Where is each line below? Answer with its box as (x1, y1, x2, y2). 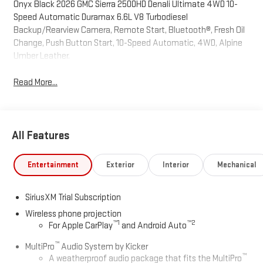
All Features (12, 129, 70, 143)
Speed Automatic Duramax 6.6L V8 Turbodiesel (13, 11, 188, 23)
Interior (163, 160, 189, 170)
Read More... (13, 76, 58, 88)
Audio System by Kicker (59, 241, 148, 252)
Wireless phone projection (25, 208, 122, 220)
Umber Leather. (13, 50, 70, 62)
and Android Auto (119, 220, 187, 231)
